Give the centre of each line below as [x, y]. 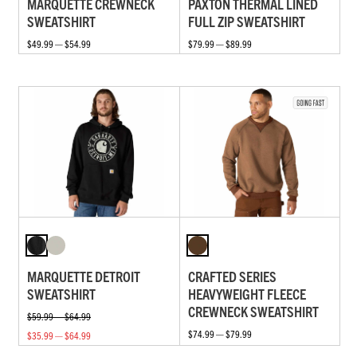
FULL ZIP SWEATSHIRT [246, 22]
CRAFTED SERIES [232, 276]
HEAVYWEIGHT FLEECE [247, 293]
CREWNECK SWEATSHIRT [253, 311]
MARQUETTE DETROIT [84, 276]
